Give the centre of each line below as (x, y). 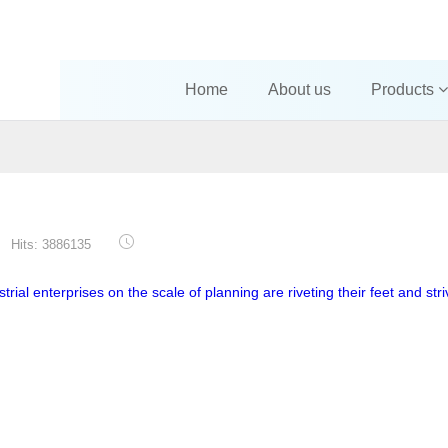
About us (299, 89)
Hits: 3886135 (53, 244)
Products (404, 89)
